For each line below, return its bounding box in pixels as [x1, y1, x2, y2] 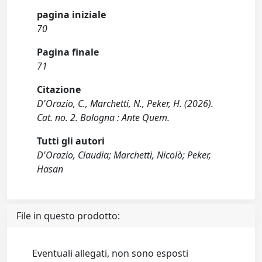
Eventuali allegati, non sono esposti [32, 247, 189, 260]
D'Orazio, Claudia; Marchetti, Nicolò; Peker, [37, 149, 212, 161]
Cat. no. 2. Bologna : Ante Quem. [37, 111, 170, 124]
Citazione [37, 83, 81, 96]
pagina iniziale [37, 8, 106, 21]
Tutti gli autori [37, 135, 105, 147]
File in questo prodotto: [16, 209, 120, 222]
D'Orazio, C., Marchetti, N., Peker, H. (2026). [37, 97, 214, 110]
